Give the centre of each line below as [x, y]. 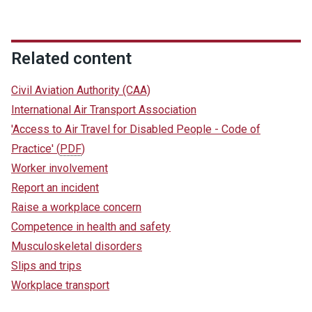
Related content [71, 58]
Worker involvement [60, 168]
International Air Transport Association [104, 110]
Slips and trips [46, 266]
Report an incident [55, 188]
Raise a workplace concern [76, 207]
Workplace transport [60, 285]
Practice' [34, 149]
